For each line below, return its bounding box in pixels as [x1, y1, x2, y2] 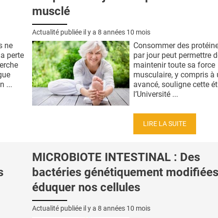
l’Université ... [133, 89, 178, 99]
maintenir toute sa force [133, 60, 215, 70]
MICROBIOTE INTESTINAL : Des [32, 150, 200, 164]
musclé [32, 4, 70, 18]
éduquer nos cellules [32, 181, 140, 195]
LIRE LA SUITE [143, 119, 186, 128]
